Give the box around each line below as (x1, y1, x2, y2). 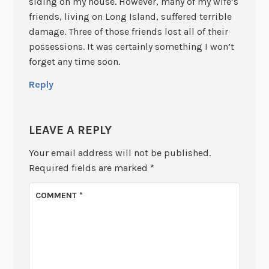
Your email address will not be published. (28, 147, 211, 159)
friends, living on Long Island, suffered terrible (28, 11, 232, 23)
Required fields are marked (28, 162, 150, 174)
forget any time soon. (28, 56, 120, 68)
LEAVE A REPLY (28, 122, 112, 137)
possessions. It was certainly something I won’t (28, 41, 234, 53)
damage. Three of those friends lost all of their (28, 26, 228, 38)
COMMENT (35, 190, 80, 201)
